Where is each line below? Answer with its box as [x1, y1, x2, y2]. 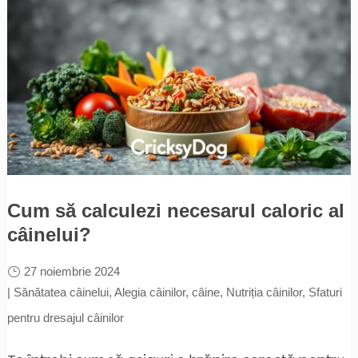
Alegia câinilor [113, 284, 185, 299]
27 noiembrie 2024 [23, 264, 120, 278]
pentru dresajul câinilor [6, 310, 124, 324]
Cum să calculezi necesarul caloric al [6, 199, 344, 221]
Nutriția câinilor [225, 284, 302, 299]
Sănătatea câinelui [13, 284, 109, 299]
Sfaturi [308, 284, 342, 299]
